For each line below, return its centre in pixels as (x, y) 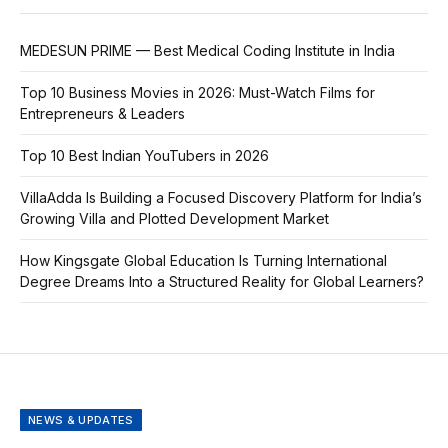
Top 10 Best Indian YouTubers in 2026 (144, 155)
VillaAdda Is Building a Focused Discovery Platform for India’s (221, 197)
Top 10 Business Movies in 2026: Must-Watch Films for (197, 92)
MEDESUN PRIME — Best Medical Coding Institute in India (207, 50)
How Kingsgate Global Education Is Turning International (203, 260)
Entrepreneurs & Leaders (102, 113)
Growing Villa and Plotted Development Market (174, 218)
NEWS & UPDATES (81, 419)
